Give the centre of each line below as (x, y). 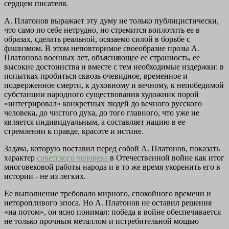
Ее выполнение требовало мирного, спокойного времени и (108, 193)
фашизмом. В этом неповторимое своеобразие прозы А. (102, 48)
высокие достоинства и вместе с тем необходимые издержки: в (114, 66)
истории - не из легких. (45, 176)
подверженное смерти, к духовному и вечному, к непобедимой (114, 85)
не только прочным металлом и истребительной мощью (101, 221)
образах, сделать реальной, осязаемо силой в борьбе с (97, 39)
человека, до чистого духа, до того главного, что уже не (102, 112)
